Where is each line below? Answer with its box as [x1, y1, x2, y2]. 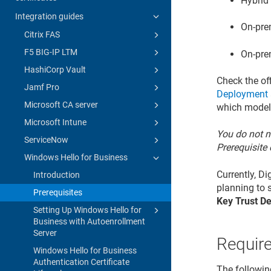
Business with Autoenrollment [33, 216, 145, 226]
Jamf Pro [24, 82, 59, 92]
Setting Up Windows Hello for [33, 204, 142, 215]
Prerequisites [33, 187, 82, 197]
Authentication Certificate [33, 256, 129, 267]
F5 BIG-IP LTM [24, 47, 77, 57]
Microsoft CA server [24, 99, 98, 109]
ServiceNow [24, 134, 68, 145]
